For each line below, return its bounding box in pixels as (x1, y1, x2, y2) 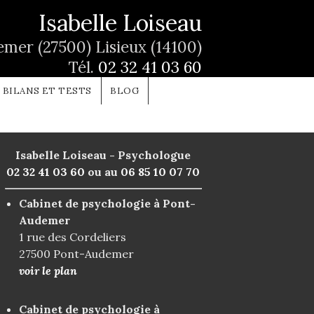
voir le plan (18, 264, 77, 278)
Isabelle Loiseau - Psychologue (15, 148, 191, 162)
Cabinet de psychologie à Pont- (18, 196, 196, 211)
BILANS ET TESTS (2, 85, 92, 97)
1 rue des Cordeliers (18, 230, 126, 245)
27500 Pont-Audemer (18, 247, 134, 261)
